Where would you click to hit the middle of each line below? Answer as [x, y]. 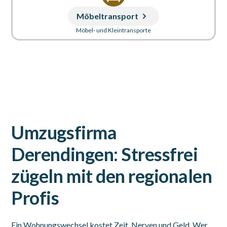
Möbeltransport [107, 16]
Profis [35, 198]
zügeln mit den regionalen [112, 176]
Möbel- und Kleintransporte [113, 30]
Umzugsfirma [64, 132]
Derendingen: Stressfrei [105, 154]
